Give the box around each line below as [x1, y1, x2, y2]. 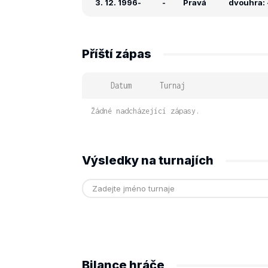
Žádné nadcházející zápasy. [91, 106, 200, 115]
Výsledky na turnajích [82, 153, 214, 167]
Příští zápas [82, 47, 151, 61]
